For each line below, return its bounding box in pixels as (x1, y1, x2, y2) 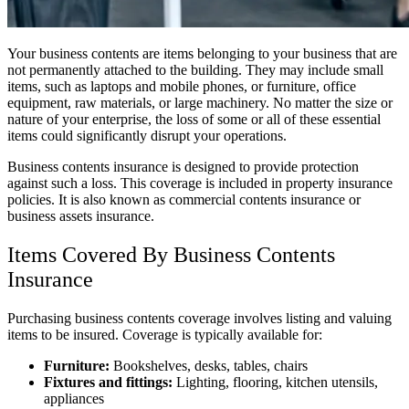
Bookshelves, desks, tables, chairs (110, 357, 308, 373)
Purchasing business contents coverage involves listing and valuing (7, 309, 392, 326)
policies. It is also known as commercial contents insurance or (7, 191, 361, 207)
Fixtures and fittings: (44, 373, 173, 390)
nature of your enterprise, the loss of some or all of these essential (7, 110, 381, 127)
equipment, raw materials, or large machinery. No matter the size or (7, 94, 393, 110)
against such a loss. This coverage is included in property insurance (7, 174, 393, 191)
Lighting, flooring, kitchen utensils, (173, 373, 378, 390)
